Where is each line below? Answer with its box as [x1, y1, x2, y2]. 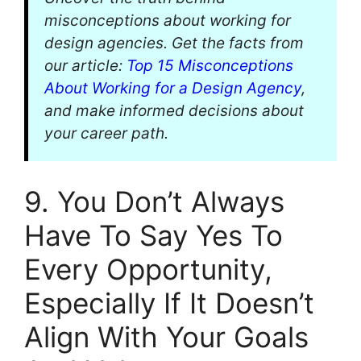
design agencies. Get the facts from [44, 34, 304, 53]
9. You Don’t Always [24, 184, 284, 218]
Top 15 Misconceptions [127, 56, 293, 76]
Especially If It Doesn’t [24, 285, 314, 320]
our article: [44, 56, 127, 76]
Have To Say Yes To [24, 218, 283, 252]
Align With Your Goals [24, 319, 309, 354]
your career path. [44, 124, 168, 143]
